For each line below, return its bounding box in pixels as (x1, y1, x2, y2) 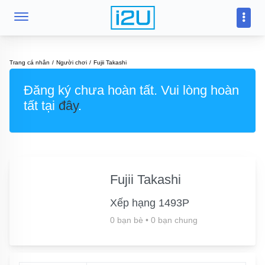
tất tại (24, 98, 59, 113)
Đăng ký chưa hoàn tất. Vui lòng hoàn (24, 83, 239, 98)
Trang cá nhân (9, 59, 50, 66)
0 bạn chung (150, 215, 198, 225)
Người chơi (56, 59, 87, 66)
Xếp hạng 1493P (109, 197, 189, 209)
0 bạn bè (109, 215, 143, 225)
